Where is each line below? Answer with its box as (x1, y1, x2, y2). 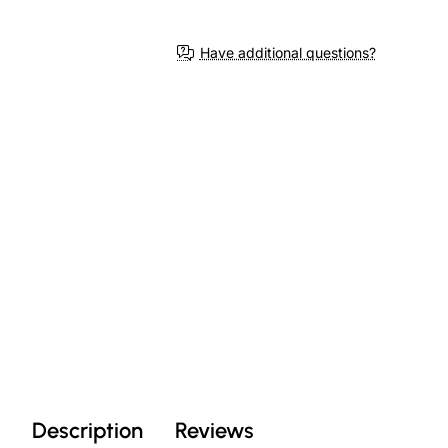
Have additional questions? (199, 44, 376, 62)
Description (32, 417, 143, 445)
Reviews (175, 417, 254, 445)
